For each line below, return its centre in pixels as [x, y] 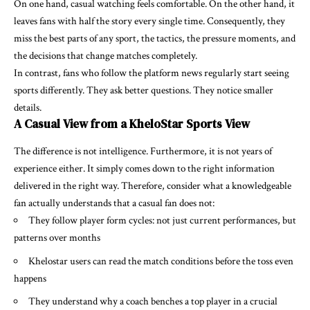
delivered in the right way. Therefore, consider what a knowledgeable [153, 186]
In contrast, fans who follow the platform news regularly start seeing [152, 73]
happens [30, 278]
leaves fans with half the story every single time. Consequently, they [149, 21]
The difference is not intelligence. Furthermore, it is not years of [143, 152]
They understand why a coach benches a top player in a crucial [153, 302]
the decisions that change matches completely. [106, 56]
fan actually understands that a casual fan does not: [114, 203]
